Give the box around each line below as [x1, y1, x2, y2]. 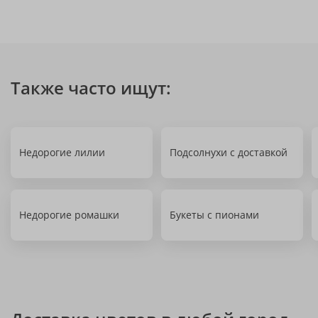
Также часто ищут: [11, 76, 171, 99]
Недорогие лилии [19, 146, 105, 159]
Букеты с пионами [170, 208, 259, 221]
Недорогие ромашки [19, 208, 119, 221]
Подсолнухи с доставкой [170, 146, 287, 159]
